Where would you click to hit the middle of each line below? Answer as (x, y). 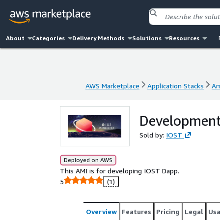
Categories (49, 38)
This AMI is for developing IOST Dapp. (120, 171)
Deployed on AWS (88, 160)
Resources (184, 38)
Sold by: (153, 135)
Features (137, 211)
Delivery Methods (98, 38)
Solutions (147, 38)
